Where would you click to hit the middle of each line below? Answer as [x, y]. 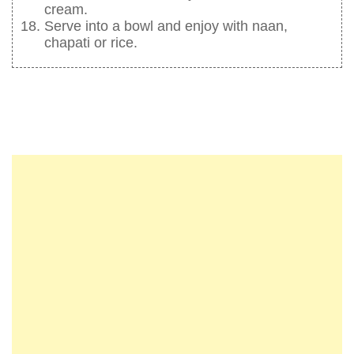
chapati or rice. [91, 43]
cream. [66, 10]
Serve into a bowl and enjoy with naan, [166, 26]
